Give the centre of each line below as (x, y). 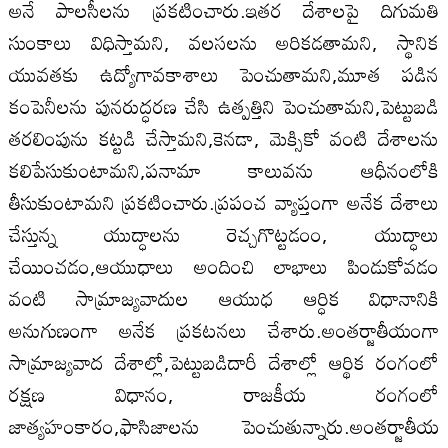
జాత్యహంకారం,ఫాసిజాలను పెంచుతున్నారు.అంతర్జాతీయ (224, 425)
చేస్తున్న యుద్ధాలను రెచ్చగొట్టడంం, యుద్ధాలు (224, 233)
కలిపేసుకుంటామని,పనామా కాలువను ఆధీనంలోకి (224, 169)
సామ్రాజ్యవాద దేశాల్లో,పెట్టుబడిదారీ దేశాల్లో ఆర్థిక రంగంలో (224, 361)
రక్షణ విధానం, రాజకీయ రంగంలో (224, 393)
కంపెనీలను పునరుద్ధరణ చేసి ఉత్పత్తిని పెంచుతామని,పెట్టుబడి (224, 105)
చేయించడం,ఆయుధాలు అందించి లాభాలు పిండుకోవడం (224, 265)
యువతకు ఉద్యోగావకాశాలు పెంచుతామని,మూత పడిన (224, 73)
